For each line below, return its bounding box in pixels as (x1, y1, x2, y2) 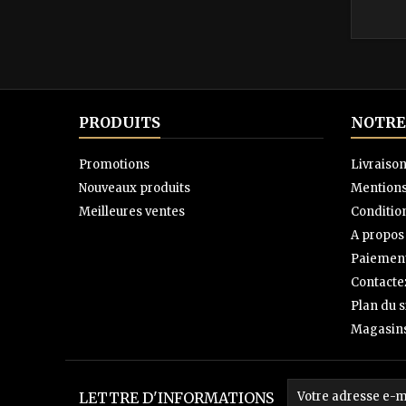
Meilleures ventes (79, 203, 185, 219)
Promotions (79, 156, 150, 172)
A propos (351, 227, 404, 243)
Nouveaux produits (79, 179, 190, 196)
